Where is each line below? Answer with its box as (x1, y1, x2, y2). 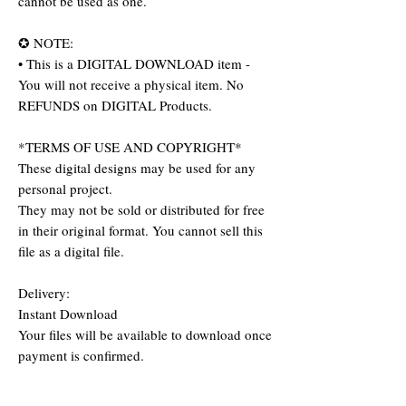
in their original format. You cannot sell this (18, 221, 263, 240)
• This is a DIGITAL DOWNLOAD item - (18, 54, 250, 73)
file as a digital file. (18, 242, 124, 261)
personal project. (18, 179, 112, 198)
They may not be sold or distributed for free (18, 200, 265, 219)
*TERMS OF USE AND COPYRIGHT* (18, 138, 242, 157)
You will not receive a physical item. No (18, 75, 244, 94)
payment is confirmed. (18, 346, 144, 365)
